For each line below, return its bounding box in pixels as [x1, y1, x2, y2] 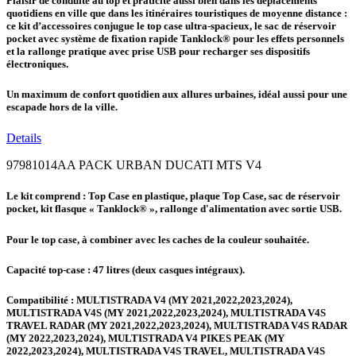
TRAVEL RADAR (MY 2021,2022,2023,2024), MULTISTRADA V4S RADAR [6, 319, 347, 331]
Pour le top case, [6, 233, 82, 246]
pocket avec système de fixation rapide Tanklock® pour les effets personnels [6, 32, 344, 44]
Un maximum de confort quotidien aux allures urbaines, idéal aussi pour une [6, 88, 347, 101]
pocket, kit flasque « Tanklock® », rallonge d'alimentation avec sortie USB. [6, 203, 342, 215]
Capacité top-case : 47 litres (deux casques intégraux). [6, 263, 245, 276]
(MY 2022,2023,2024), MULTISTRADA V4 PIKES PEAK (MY [6, 331, 284, 344]
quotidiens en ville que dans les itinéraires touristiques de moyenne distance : [6, 6, 347, 19]
